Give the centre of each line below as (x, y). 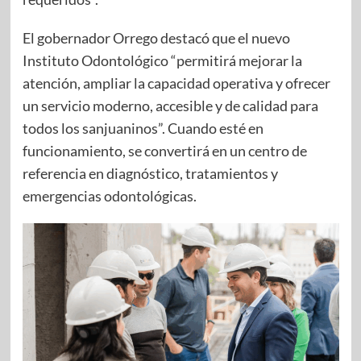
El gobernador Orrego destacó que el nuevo (156, 38)
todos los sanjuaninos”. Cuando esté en (143, 129)
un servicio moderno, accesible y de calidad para (170, 106)
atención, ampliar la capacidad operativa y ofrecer (176, 83)
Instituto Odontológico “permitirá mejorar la (162, 61)
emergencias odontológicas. (109, 196)
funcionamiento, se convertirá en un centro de (164, 151)
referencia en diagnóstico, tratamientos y (150, 174)
